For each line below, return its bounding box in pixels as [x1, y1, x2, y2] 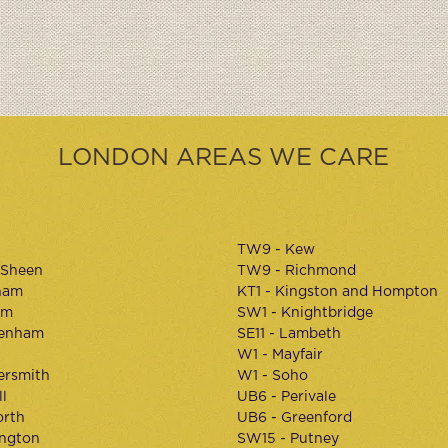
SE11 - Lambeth [236, 327, 341, 341]
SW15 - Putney [236, 432, 339, 446]
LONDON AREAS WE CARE [58, 146, 390, 170]
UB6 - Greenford [236, 411, 352, 425]
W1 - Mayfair [236, 348, 323, 362]
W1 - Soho [236, 369, 308, 383]
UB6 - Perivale [236, 390, 336, 404]
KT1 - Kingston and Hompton [236, 285, 438, 299]
